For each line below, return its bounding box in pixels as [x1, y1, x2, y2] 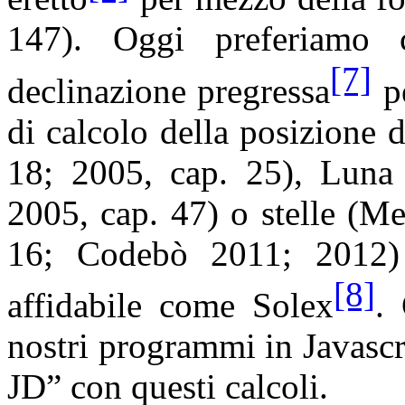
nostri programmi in [7, 326, 304, 366]
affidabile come [7, 286, 252, 325]
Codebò [76, 233, 188, 273]
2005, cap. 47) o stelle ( [7, 193, 360, 232]
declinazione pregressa [7, 71, 331, 110]
